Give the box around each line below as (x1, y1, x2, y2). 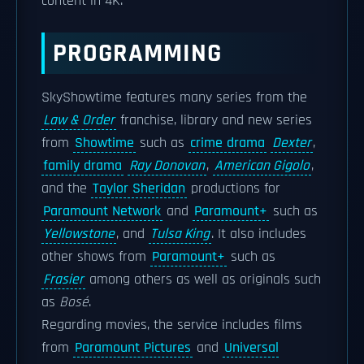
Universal (224, 339, 279, 357)
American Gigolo (214, 157, 310, 175)
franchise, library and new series (116, 111, 312, 129)
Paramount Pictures (75, 339, 191, 357)
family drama (43, 157, 122, 175)
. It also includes (211, 225, 306, 243)
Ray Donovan (129, 157, 205, 175)
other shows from (41, 248, 150, 266)
